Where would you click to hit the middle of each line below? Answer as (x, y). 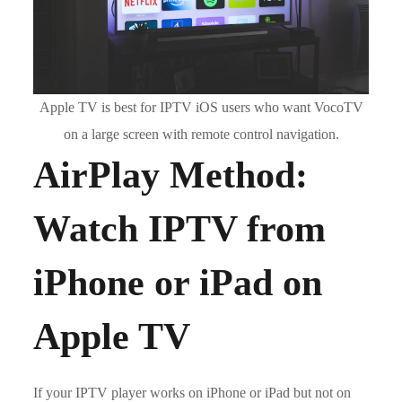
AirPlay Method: (171, 175)
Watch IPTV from (180, 228)
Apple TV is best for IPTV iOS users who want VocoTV (201, 107)
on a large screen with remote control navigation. (201, 134)
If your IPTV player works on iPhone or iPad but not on (192, 392)
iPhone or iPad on (178, 282)
